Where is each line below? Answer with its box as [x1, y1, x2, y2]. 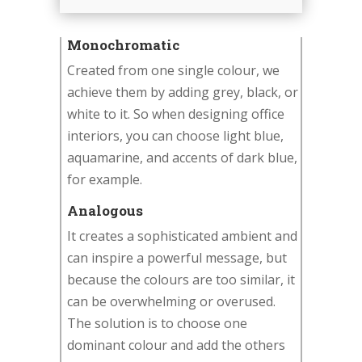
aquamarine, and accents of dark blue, [67, 148, 297, 166]
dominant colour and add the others [67, 335, 285, 354]
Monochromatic [67, 35, 179, 54]
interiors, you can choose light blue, [67, 126, 284, 145]
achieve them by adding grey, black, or [67, 82, 298, 101]
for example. [67, 170, 142, 188]
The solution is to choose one [67, 314, 247, 332]
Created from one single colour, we [67, 61, 280, 79]
